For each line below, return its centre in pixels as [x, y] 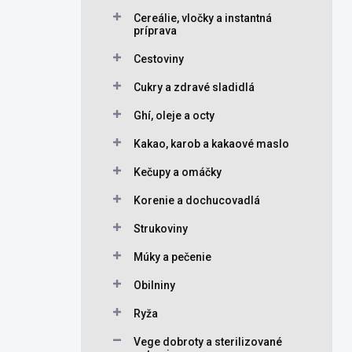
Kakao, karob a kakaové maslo [211, 144]
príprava [155, 31]
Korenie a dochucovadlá [197, 200]
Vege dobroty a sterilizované [208, 342]
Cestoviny [159, 59]
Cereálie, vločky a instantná [203, 18]
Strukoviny [161, 229]
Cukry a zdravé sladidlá [194, 87]
